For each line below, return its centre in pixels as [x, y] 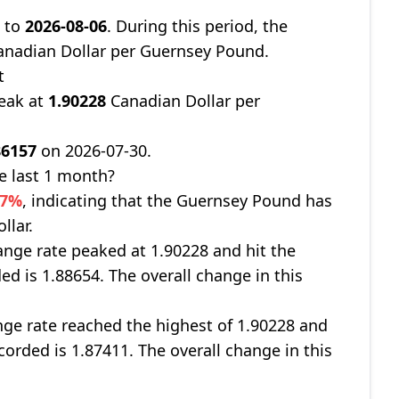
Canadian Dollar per [183, 101]
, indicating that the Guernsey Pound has [178, 200]
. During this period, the [198, 26]
